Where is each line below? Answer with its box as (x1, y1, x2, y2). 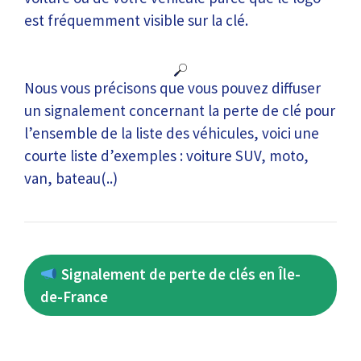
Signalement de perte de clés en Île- (57, 264, 301, 284)
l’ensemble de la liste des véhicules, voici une (24, 123, 319, 143)
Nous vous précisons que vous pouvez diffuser (24, 78, 321, 98)
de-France (40, 287, 108, 306)
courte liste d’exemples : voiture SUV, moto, (24, 146, 309, 165)
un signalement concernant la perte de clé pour (24, 101, 335, 120)
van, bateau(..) (24, 168, 118, 188)
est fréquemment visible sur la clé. (24, 10, 248, 30)
